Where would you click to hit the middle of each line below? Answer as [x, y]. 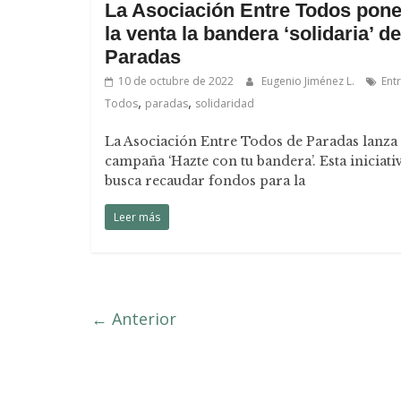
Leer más [137, 217]
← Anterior [134, 319]
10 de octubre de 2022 [176, 81]
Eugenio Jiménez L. [309, 81]
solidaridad [225, 103]
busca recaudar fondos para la [205, 181]
